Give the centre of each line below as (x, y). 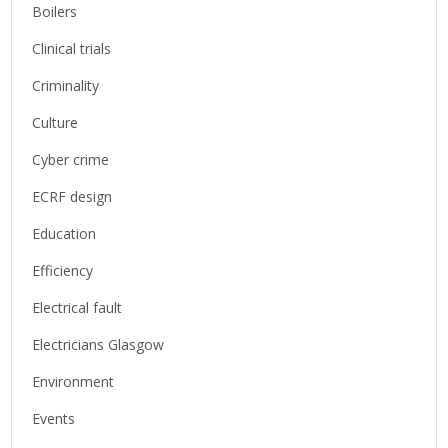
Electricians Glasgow (98, 344)
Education (64, 233)
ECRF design (72, 196)
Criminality (66, 85)
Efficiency (63, 270)
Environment (73, 381)
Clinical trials (72, 48)
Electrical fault (77, 307)
